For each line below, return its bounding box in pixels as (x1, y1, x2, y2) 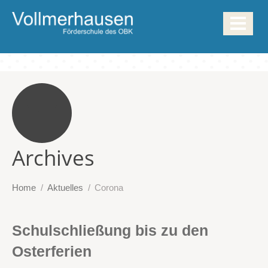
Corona (95, 182, 123, 193)
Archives (12, 143, 95, 172)
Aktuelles (47, 182, 83, 193)
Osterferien (12, 242, 92, 260)
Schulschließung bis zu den (12, 221, 208, 239)
